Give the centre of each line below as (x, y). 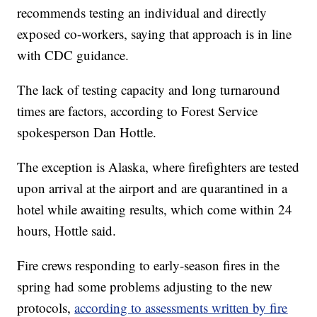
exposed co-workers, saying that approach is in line (155, 34)
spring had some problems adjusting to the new (145, 287)
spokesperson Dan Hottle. (87, 132)
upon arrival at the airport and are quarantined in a (152, 188)
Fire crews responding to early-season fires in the (149, 265)
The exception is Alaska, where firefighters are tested (158, 167)
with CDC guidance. (73, 55)
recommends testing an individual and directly (142, 13)
